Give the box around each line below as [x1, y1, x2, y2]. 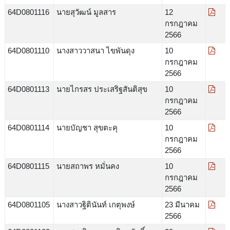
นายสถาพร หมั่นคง [56, 161, 119, 170]
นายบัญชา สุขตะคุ [56, 123, 118, 132]
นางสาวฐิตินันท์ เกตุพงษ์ [56, 200, 135, 209]
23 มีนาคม [164, 200, 200, 209]
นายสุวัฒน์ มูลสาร [56, 7, 116, 16]
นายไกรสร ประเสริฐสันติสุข [56, 84, 147, 93]
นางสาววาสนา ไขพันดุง [56, 46, 135, 55]
